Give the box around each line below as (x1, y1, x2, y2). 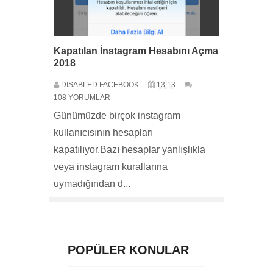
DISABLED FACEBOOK (61, 80, 139, 89)
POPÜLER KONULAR (68, 243, 189, 257)
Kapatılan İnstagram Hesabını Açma (54, 46, 218, 56)
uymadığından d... (54, 179, 130, 189)
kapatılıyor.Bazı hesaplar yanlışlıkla (54, 144, 205, 155)
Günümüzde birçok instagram (54, 110, 180, 121)
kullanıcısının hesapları (54, 127, 153, 138)
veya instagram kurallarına (54, 161, 168, 172)
